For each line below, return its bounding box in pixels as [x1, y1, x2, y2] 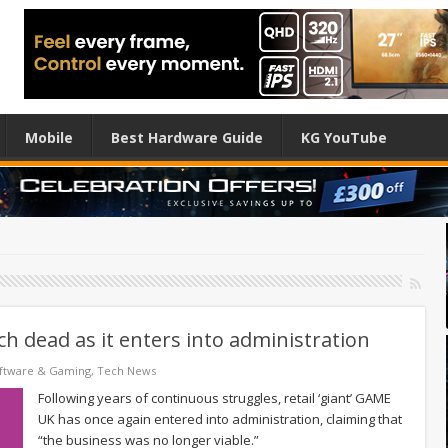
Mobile [25, 128, 73, 147]
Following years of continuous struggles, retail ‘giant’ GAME [38, 388, 391, 407]
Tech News [97, 362, 156, 378]
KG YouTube [301, 128, 387, 147]
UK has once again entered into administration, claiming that [38, 409, 402, 428]
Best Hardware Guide [111, 128, 263, 147]
